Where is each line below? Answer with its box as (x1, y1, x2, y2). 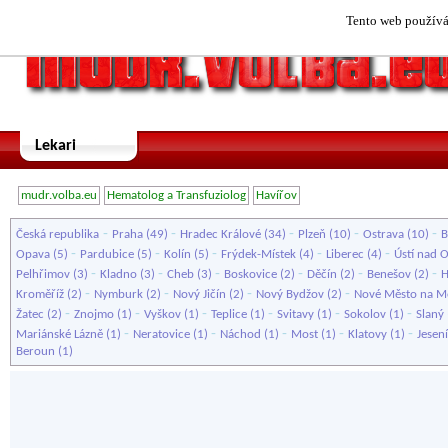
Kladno (100, 268, 137, 281)
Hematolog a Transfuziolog (107, 189, 246, 202)
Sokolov (344, 308, 386, 321)
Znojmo (74, 308, 114, 321)
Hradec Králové (180, 228, 261, 241)
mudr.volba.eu (21, 189, 97, 202)
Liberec (326, 248, 364, 261)
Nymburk (94, 288, 143, 301)
